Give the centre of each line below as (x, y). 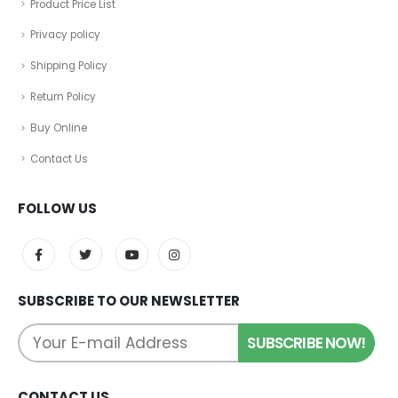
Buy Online (59, 127)
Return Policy (63, 96)
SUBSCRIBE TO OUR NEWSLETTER (129, 301)
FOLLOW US (57, 209)
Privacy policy (65, 35)
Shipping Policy (69, 66)
